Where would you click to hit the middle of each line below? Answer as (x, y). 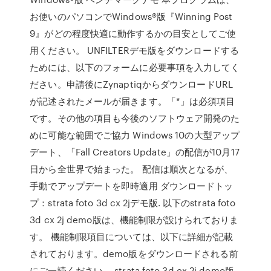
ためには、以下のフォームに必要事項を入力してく (135, 67)
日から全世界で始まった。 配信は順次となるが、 (132, 169)
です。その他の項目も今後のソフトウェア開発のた (135, 118)
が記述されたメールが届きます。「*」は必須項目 (132, 101)
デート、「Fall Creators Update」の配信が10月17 (135, 152)
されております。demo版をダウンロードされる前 (134, 253)
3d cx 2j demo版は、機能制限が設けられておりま (134, 220)
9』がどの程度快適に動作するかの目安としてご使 (133, 33)
